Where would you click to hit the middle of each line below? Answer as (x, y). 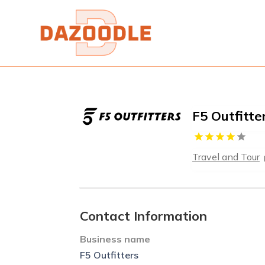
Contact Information (144, 216)
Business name (115, 239)
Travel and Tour (226, 157)
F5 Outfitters (109, 255)
